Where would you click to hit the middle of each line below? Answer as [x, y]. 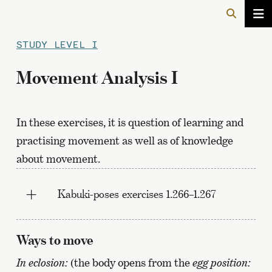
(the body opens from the [130, 263]
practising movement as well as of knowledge [124, 141]
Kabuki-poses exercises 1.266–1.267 [137, 194]
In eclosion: [42, 263]
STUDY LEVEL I [57, 44]
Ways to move [54, 240]
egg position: [221, 263]
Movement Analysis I [97, 77]
